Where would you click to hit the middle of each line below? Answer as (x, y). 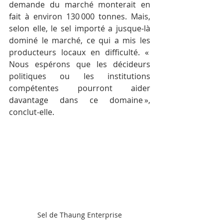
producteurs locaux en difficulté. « (80, 53)
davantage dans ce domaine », (80, 100)
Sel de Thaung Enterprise (80, 215)
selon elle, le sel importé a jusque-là (80, 29)
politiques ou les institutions (80, 76)
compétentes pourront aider (80, 88)
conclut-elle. (32, 112)
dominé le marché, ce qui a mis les (80, 41)
